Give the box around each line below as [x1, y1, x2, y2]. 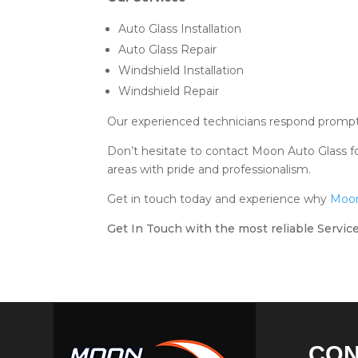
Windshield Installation [118, 62, 245, 78]
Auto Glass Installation [118, 21, 242, 36]
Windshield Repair [118, 83, 220, 98]
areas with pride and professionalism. [107, 161, 312, 177]
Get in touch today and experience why [107, 191, 331, 206]
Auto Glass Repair [118, 42, 217, 57]
